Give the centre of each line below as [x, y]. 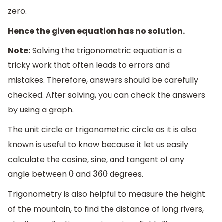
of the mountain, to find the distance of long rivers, [106, 209]
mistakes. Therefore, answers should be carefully [103, 80]
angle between [38, 174]
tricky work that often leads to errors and [89, 65]
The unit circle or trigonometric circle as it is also [102, 129]
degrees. [125, 174]
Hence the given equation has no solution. [96, 31]
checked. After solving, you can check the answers [107, 95]
